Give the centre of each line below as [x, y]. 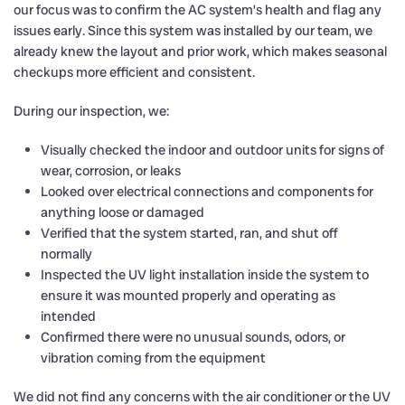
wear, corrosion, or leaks [111, 170]
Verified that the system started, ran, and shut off [189, 233]
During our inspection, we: [91, 111]
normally [66, 254]
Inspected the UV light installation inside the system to [205, 274]
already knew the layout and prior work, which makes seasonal [200, 51]
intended [68, 316]
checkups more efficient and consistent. [134, 72]
